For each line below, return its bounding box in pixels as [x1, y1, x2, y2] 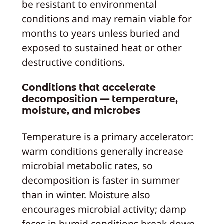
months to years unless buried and [21, 26, 180, 40]
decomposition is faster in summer [21, 173, 180, 187]
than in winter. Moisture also [21, 188, 150, 201]
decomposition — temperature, [21, 93, 178, 105]
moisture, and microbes [21, 104, 140, 117]
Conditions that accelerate [21, 81, 156, 94]
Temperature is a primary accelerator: [21, 130, 193, 143]
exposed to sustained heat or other [21, 40, 182, 54]
